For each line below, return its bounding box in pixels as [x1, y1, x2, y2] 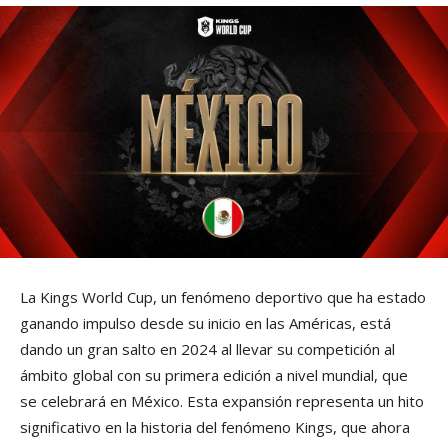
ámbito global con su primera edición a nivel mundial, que [20, 365, 408, 386]
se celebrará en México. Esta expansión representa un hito [20, 391, 424, 412]
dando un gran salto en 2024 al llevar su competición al [20, 339, 395, 360]
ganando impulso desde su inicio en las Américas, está [20, 313, 391, 334]
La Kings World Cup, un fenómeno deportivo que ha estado [20, 287, 426, 308]
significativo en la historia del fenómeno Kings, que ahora [20, 417, 410, 438]
